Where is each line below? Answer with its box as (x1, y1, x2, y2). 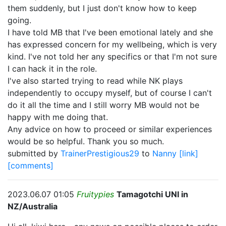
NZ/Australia (8, 201, 58, 211)
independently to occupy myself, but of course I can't (8, 88, 212, 98)
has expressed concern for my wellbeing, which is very (8, 39, 217, 49)
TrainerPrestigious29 (61, 148, 142, 158)
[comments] (8, 160, 53, 171)
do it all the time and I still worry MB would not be (8, 100, 199, 110)
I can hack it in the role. (8, 64, 97, 74)
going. (8, 15, 31, 25)
